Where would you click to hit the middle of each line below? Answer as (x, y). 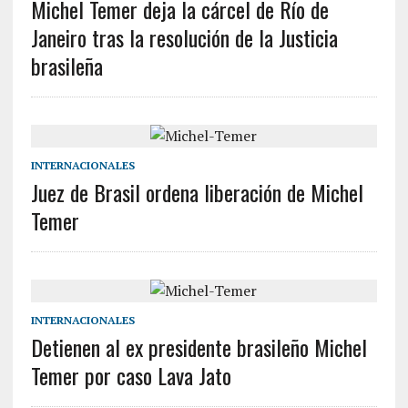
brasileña (66, 66)
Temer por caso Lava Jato (131, 375)
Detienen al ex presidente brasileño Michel (199, 347)
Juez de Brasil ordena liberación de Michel (197, 192)
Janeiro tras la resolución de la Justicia (184, 37)
